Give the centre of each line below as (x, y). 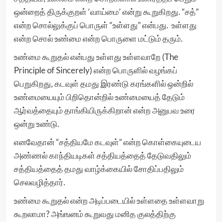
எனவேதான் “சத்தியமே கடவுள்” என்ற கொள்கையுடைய (107, 142)
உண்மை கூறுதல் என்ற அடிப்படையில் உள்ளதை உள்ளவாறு (109, 200)
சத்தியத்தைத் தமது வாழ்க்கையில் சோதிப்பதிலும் (99, 169)
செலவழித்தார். (39, 182)
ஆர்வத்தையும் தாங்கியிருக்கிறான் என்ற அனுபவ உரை (104, 110)
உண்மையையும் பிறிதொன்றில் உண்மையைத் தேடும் (99, 97)
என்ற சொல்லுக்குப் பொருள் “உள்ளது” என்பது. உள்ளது (105, 25)
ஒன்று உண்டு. (36, 124)
